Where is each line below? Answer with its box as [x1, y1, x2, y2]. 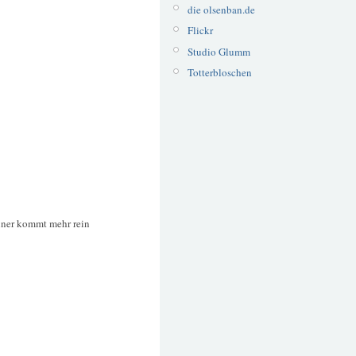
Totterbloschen [187, 65, 252, 80]
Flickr [187, 23, 213, 38]
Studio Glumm [187, 44, 250, 59]
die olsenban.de [187, 2, 255, 17]
